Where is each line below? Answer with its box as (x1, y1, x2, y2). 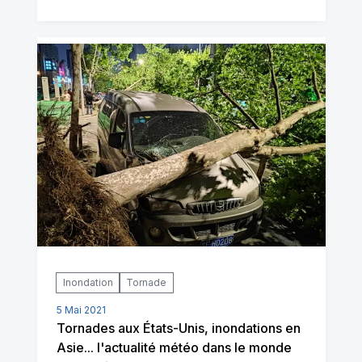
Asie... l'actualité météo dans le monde (56, 339, 292, 356)
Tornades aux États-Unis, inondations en (56, 319, 301, 336)
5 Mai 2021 (56, 303, 106, 316)
